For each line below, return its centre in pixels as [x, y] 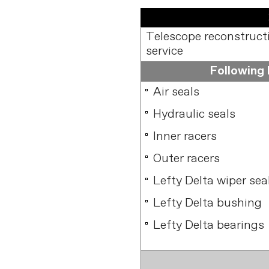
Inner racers [185, 137]
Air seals [177, 92]
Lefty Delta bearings [209, 225]
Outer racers [187, 159]
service [165, 51]
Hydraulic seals [195, 114]
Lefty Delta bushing [208, 203]
